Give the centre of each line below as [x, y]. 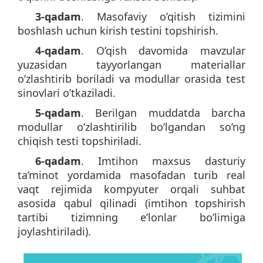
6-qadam [58, 161]
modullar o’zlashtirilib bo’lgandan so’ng [131, 127]
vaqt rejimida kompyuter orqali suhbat [131, 189]
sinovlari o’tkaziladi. [67, 92]
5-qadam [58, 112]
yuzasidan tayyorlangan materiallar [131, 64]
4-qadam [58, 50]
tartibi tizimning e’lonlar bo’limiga [131, 217]
